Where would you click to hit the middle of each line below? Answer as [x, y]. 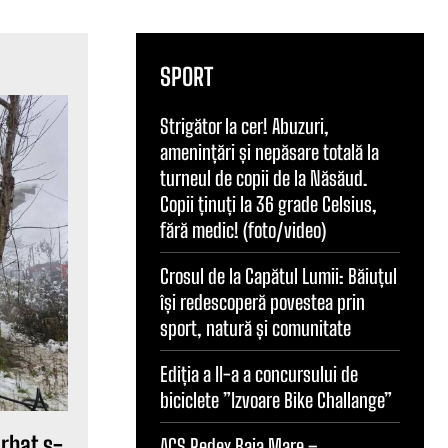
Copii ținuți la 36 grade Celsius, [268, 204]
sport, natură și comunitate [255, 328]
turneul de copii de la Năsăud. [263, 178]
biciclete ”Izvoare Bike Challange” [276, 400]
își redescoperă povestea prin [262, 302]
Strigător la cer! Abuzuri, [244, 126]
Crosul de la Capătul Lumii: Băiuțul [278, 276]
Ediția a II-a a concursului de [259, 374]
